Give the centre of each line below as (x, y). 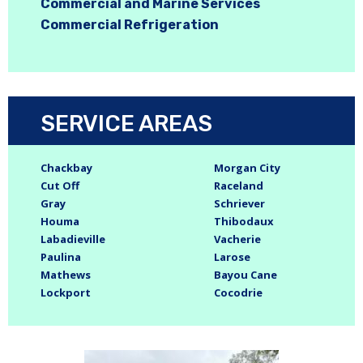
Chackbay (66, 168)
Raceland (239, 186)
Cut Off (60, 186)
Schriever (239, 204)
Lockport (66, 293)
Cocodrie (238, 293)
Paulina (61, 257)
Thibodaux (244, 222)
